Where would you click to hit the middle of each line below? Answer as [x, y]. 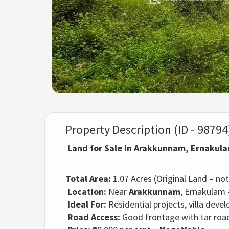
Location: [87, 192]
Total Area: [88, 179]
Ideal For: [87, 204]
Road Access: [94, 217]
